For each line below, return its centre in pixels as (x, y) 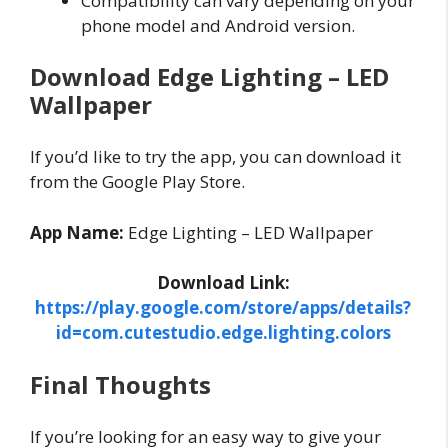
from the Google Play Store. (137, 182)
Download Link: (223, 283)
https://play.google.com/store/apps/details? (223, 308)
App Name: (77, 232)
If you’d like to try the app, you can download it (215, 157)
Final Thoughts (120, 384)
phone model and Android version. (218, 25)
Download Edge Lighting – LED (209, 77)
